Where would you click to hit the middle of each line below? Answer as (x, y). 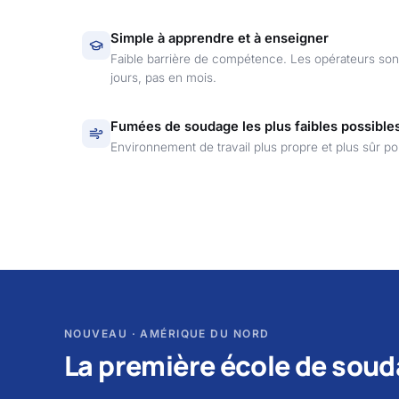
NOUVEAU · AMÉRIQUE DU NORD (167, 334)
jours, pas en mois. (163, 77)
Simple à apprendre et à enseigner (220, 38)
